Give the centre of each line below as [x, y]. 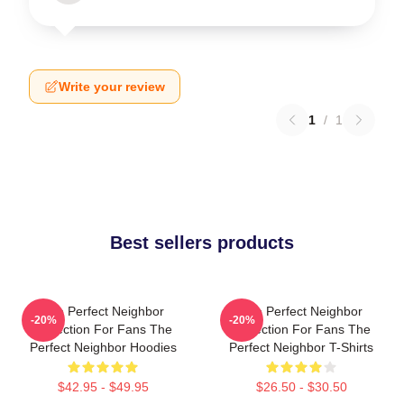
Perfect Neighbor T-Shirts [301, 347]
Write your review [112, 87]
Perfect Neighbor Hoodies [103, 347]
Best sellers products [202, 243]
